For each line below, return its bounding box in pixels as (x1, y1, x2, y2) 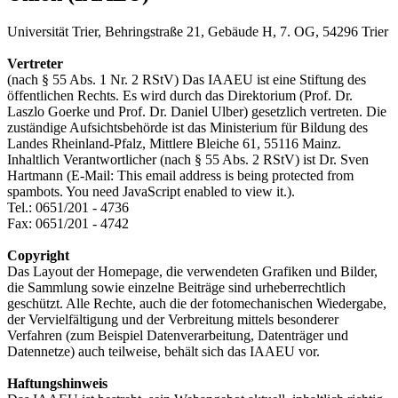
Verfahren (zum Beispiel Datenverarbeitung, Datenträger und (7, 327, 348, 343)
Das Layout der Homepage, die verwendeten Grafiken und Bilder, (7, 263, 378, 279)
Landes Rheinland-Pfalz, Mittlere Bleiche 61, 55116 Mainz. (7, 135, 341, 151)
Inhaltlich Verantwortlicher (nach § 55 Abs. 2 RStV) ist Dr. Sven (7, 151, 369, 167)
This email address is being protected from (117, 167, 354, 183)
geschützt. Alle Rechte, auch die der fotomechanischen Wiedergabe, (7, 295, 386, 311)
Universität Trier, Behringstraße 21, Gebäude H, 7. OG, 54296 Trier (7, 23, 388, 39)
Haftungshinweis (7, 375, 107, 391)
